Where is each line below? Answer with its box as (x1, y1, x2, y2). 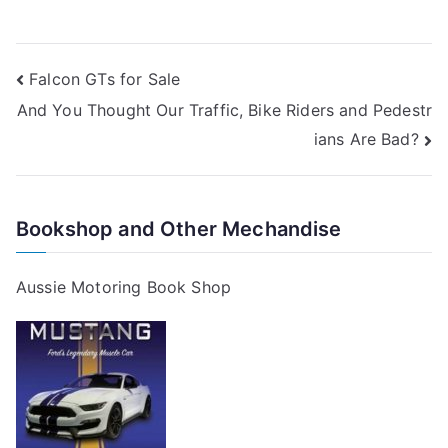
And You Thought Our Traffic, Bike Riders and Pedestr (16, 100, 432, 121)
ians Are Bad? (313, 128, 419, 149)
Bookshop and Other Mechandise (16, 216, 342, 241)
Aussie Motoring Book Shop (16, 276, 231, 297)
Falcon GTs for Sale (29, 68, 181, 89)
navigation (15, 106, 176, 145)
